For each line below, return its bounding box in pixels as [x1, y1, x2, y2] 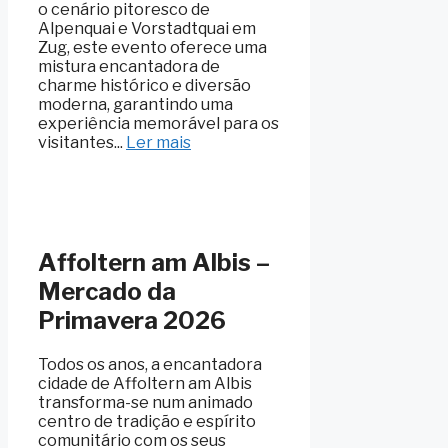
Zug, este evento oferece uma [38, 38, 267, 58]
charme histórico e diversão [38, 76, 251, 96]
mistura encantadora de [38, 57, 220, 77]
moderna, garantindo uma [38, 95, 233, 115]
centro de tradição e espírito [38, 412, 256, 432]
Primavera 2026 [38, 306, 226, 336]
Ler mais [126, 133, 191, 153]
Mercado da [38, 277, 176, 307]
